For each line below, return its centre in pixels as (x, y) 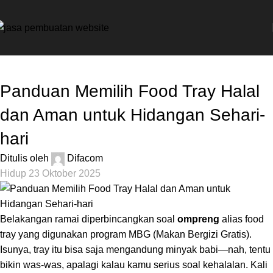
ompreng (198, 219)
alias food (242, 219)
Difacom (85, 158)
